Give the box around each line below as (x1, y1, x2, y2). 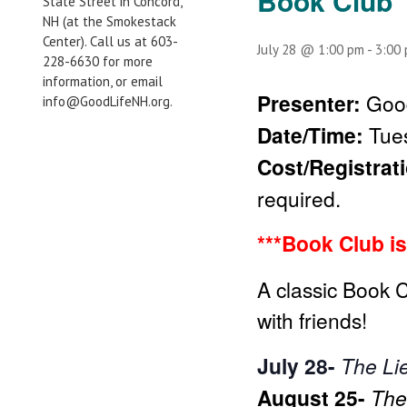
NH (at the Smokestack (43, 13, 176, 30)
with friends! (257, 305, 367, 334)
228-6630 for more (43, 53, 153, 70)
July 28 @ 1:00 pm (257, 41, 364, 58)
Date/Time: (257, 120, 369, 150)
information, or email (43, 73, 163, 90)
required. (257, 184, 341, 213)
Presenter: (257, 88, 366, 118)
